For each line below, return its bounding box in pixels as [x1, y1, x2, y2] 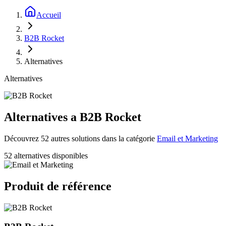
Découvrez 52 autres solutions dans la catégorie [4, 134, 155, 143]
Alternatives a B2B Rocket [4, 110, 141, 124]
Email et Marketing [157, 134, 218, 143]
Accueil [36, 11, 61, 19]
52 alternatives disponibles [4, 151, 88, 160]
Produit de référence [4, 179, 111, 193]
